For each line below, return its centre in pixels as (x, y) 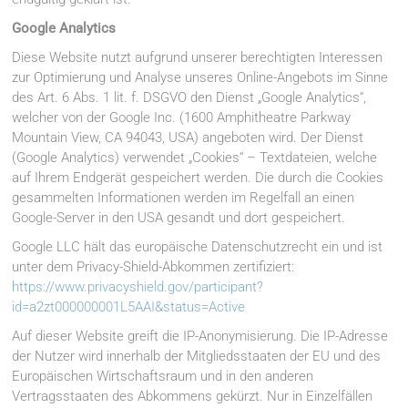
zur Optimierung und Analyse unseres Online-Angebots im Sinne (200, 78)
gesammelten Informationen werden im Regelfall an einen (184, 198)
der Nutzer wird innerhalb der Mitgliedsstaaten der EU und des (197, 357)
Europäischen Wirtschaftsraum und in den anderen (163, 377)
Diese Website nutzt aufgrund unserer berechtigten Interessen (198, 58)
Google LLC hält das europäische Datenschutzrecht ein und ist (198, 247)
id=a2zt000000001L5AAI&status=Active (129, 307)
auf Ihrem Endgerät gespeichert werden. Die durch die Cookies (198, 178)
